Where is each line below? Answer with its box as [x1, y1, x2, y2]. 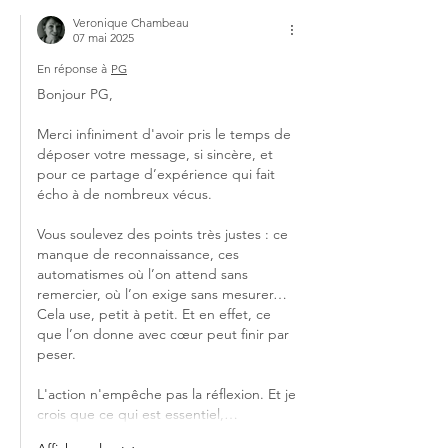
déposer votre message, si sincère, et [37, 144, 277, 163]
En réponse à [37, 60, 107, 76]
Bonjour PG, [37, 84, 117, 103]
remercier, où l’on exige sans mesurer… [37, 284, 291, 303]
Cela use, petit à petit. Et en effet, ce [37, 304, 275, 323]
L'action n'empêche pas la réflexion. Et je [37, 384, 300, 403]
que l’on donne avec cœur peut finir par [37, 324, 293, 343]
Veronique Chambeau [73, 14, 189, 30]
